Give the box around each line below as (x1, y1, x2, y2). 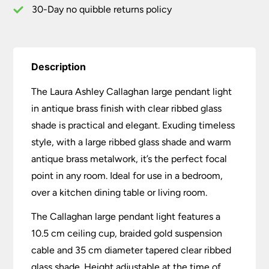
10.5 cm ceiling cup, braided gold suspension (31, 228, 223, 240)
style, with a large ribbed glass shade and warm (31, 136, 232, 148)
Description (31, 61, 86, 73)
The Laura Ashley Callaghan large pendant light (31, 86, 232, 98)
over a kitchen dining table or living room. (31, 187, 208, 199)
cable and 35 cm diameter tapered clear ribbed (31, 244, 232, 256)
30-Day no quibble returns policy (32, 4, 172, 16)
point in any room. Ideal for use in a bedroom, (31, 170, 223, 182)
